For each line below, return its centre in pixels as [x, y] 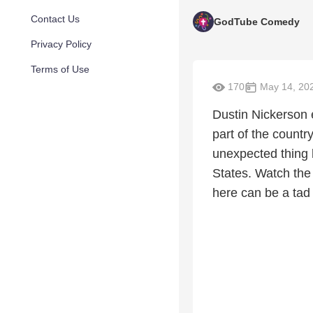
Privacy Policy [61, 44]
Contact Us [55, 19]
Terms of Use [60, 69]
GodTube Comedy [257, 22]
